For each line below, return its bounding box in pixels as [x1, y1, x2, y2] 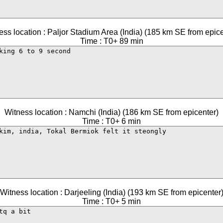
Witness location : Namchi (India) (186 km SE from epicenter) [4, 108, 219, 116]
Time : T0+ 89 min [80, 37, 143, 45]
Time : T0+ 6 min [82, 117, 141, 125]
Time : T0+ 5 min [82, 197, 141, 206]
